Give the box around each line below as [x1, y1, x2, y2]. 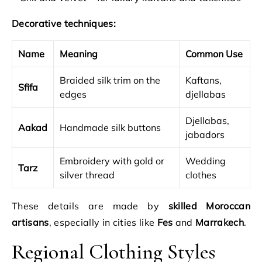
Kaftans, [185, 74, 222, 86]
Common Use [185, 48, 243, 60]
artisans [12, 216, 49, 228]
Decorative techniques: [12, 18, 116, 29]
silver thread [60, 169, 115, 181]
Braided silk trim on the [60, 74, 160, 86]
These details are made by [12, 200, 168, 212]
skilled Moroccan [168, 200, 250, 212]
